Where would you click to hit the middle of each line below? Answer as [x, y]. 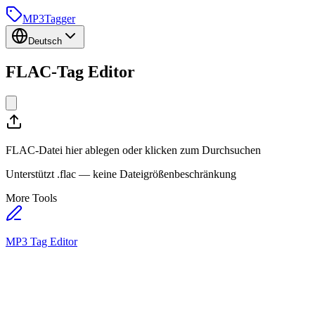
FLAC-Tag [45, 71]
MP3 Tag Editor [41, 241]
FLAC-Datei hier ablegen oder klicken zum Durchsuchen [133, 150]
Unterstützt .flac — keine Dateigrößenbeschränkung [121, 174]
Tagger [60, 19]
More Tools [31, 198]
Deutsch [45, 41]
